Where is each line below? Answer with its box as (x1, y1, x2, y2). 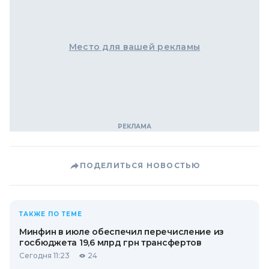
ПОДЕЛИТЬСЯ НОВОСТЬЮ (79, 161, 201, 170)
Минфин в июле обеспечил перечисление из (19, 226, 225, 237)
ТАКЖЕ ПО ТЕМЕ (19, 210, 82, 218)
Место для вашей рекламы (68, 41, 201, 52)
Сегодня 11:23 (19, 251, 70, 260)
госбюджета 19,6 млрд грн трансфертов (19, 237, 202, 248)
